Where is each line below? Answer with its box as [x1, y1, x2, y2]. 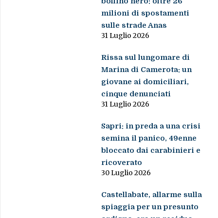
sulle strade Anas [101, 21, 167, 30]
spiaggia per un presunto [101, 202, 199, 212]
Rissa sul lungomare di [101, 53, 190, 62]
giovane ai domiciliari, [101, 77, 189, 87]
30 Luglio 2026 [101, 168, 151, 178]
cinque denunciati [101, 90, 171, 99]
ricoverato [101, 158, 143, 167]
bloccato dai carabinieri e [101, 146, 201, 155]
